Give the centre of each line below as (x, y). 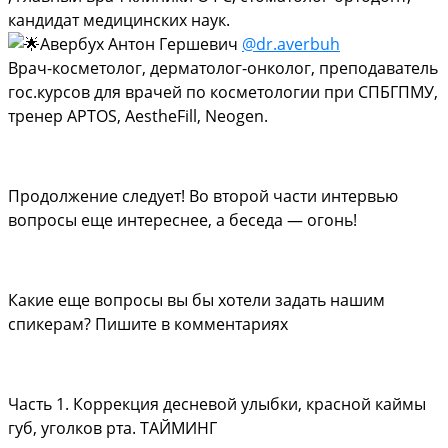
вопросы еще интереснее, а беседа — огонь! (182, 219)
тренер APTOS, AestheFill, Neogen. (138, 115)
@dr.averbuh (291, 43)
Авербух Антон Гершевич (141, 43)
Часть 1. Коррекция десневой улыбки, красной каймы (217, 403)
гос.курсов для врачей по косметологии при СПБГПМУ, (223, 91)
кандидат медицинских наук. (119, 19)
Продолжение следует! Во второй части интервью (203, 195)
